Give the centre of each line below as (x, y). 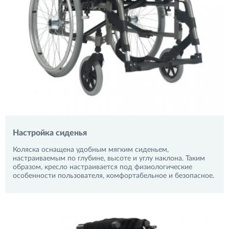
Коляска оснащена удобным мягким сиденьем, (91, 150)
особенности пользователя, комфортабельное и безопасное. (113, 176)
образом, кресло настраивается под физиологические (102, 167)
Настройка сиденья (50, 133)
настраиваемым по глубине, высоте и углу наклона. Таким (109, 158)
